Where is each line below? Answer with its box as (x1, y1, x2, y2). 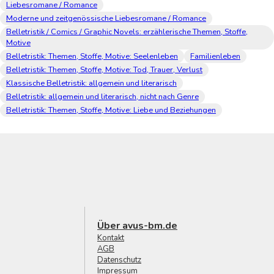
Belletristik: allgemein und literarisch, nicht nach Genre (6, 91, 199, 102)
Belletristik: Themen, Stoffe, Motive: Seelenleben (6, 50, 178, 62)
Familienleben (190, 50, 240, 62)
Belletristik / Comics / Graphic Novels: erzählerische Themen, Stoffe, (6, 26, 248, 37)
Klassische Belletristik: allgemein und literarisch (6, 77, 177, 89)
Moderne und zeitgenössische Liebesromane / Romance (6, 12, 206, 24)
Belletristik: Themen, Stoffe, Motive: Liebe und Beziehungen (6, 104, 216, 116)
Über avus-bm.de (97, 218, 177, 232)
